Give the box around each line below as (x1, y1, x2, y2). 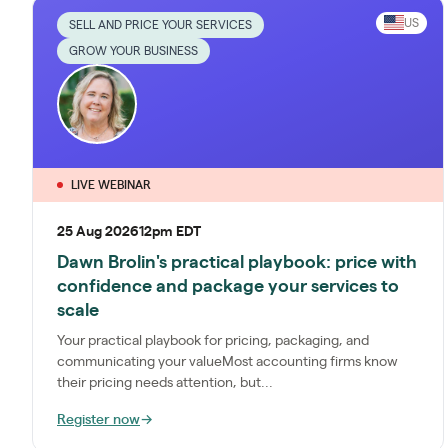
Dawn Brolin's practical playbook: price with (57, 253, 417, 272)
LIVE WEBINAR (71, 178, 151, 191)
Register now (57, 412, 140, 427)
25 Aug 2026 (57, 224, 139, 239)
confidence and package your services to (57, 277, 399, 296)
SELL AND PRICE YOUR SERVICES (69, 18, 252, 31)
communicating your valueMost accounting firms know (57, 354, 398, 369)
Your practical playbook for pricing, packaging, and (57, 333, 369, 348)
